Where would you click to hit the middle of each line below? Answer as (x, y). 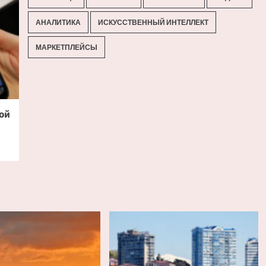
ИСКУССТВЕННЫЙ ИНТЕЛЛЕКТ (153, 22)
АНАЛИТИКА (58, 22)
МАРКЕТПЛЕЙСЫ (67, 47)
